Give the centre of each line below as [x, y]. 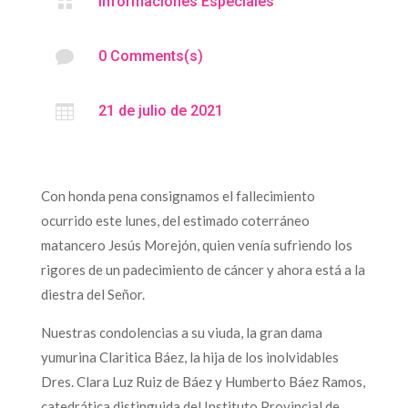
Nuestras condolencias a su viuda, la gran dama [181, 332]
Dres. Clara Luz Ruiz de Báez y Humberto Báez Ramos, [203, 381]
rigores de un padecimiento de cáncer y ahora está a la [203, 269]
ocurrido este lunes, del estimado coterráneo [175, 220]
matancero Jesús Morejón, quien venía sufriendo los [196, 245]
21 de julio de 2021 [160, 110]
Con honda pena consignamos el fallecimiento [178, 195]
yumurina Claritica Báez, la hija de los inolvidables [189, 357]
